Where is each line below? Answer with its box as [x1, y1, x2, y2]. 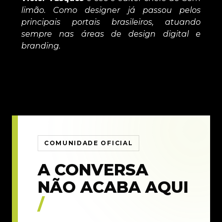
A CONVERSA [38, 160, 148, 179]
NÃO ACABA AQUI [38, 177, 188, 197]
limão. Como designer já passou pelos [21, 5, 201, 15]
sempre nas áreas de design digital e [21, 29, 201, 39]
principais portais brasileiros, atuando [21, 17, 201, 27]
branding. [21, 41, 60, 51]
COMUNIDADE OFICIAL [44, 139, 133, 147]
